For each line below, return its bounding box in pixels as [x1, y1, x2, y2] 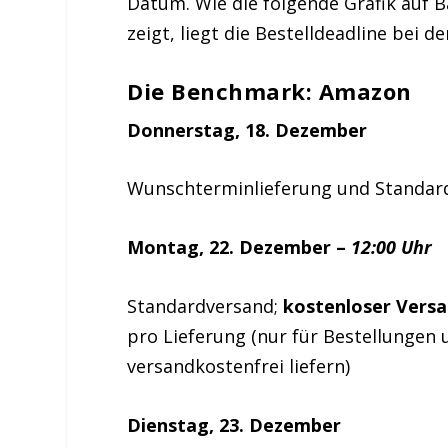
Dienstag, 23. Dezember [127, 412, 342, 437]
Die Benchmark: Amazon [127, 75, 412, 106]
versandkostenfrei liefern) [127, 353, 351, 378]
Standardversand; [127, 293, 284, 318]
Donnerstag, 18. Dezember [127, 117, 368, 142]
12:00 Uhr [351, 235, 433, 260]
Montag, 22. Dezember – [127, 235, 352, 260]
